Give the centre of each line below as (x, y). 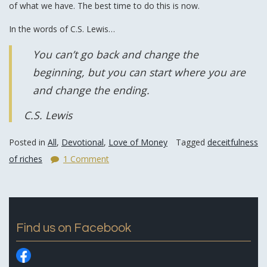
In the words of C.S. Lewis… (62, 29)
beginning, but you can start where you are (139, 72)
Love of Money (138, 142)
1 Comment (86, 159)
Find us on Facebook (74, 228)
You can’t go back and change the (116, 54)
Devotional (83, 142)
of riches (26, 159)
